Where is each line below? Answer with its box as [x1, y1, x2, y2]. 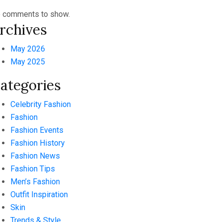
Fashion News [10, 151, 60, 161]
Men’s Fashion [10, 177, 60, 186]
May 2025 [10, 57, 45, 66]
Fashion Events [10, 125, 63, 135]
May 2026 [10, 44, 45, 54]
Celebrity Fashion [10, 100, 71, 109]
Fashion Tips [10, 164, 55, 173]
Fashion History [10, 138, 65, 148]
